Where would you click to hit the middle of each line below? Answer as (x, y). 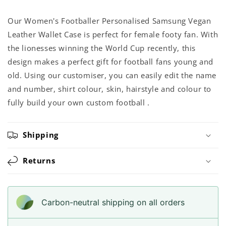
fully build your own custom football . (79, 102)
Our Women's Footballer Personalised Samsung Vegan (109, 20)
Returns (39, 160)
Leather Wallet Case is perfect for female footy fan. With (113, 34)
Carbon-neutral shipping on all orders (113, 202)
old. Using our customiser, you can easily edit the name (112, 75)
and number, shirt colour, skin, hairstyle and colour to (110, 89)
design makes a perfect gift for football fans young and (111, 61)
